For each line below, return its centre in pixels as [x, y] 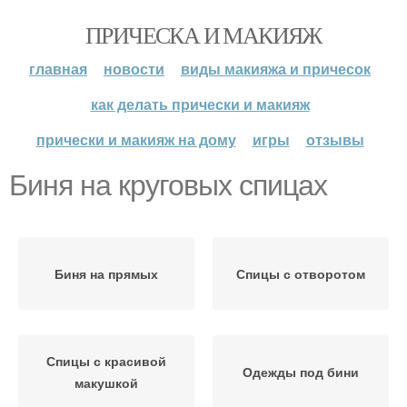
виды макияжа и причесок [276, 69]
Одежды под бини [301, 372]
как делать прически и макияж [200, 104]
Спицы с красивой [106, 361]
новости [134, 69]
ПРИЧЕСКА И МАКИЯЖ [203, 35]
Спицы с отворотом [301, 273]
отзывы [335, 139]
